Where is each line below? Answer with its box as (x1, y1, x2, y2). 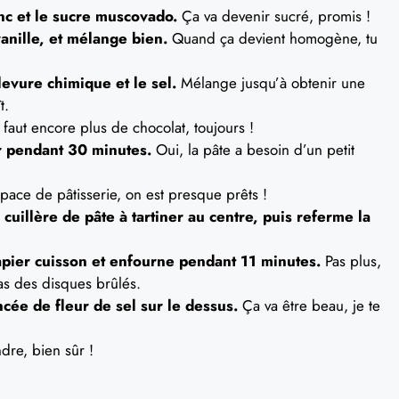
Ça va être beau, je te (238, 295, 380, 316)
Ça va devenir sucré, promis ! (177, 5, 370, 27)
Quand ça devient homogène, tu (167, 28, 378, 49)
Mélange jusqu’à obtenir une (176, 72, 365, 94)
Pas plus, (321, 250, 381, 272)
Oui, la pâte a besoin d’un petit (151, 139, 354, 160)
